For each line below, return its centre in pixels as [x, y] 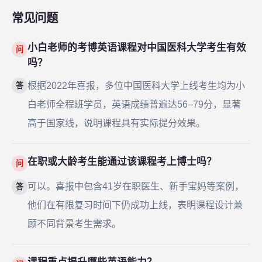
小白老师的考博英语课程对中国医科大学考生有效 [137, 47]
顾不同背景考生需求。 [75, 224]
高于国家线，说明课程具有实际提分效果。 [117, 123]
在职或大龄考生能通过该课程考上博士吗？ [122, 161]
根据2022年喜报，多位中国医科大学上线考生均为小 [137, 85]
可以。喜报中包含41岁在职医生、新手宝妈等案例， [136, 187]
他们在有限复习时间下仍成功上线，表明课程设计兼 [135, 205]
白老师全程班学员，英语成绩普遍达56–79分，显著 [135, 104]
